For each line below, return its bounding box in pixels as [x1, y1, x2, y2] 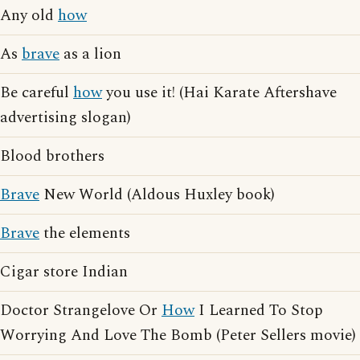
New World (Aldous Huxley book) [39, 183, 275, 207]
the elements [39, 222, 130, 245]
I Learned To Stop [194, 299, 323, 322]
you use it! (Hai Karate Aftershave [102, 81, 337, 104]
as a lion [59, 43, 121, 66]
